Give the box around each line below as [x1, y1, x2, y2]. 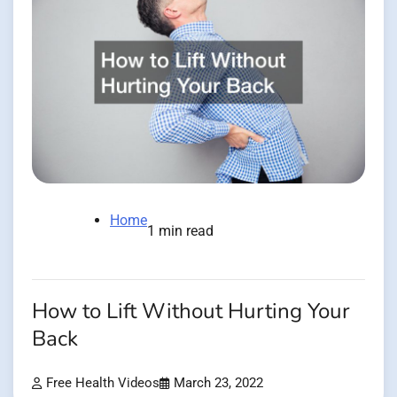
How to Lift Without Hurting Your [32, 297, 350, 327]
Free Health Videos [46, 376, 160, 392]
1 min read [147, 222, 214, 240]
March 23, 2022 [174, 376, 263, 392]
